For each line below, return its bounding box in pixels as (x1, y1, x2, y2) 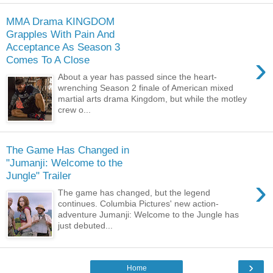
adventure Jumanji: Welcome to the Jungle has (58, 210, 239, 220)
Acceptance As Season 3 (6, 40, 120, 53)
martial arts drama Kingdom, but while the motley (58, 94, 247, 104)
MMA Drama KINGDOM (6, 15, 115, 27)
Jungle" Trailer (6, 169, 71, 182)
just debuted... (58, 221, 113, 231)
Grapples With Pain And (6, 27, 115, 40)
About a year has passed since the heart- (58, 72, 218, 82)
